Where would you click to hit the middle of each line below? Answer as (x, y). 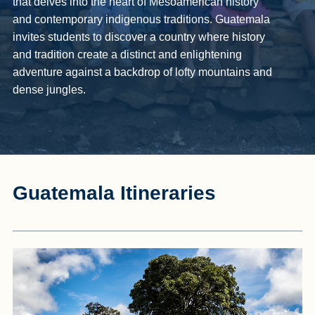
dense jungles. (49, 90)
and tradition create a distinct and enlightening (127, 54)
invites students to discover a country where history (139, 37)
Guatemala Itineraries (114, 193)
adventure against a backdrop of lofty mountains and (142, 72)
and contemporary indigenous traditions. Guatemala (141, 19)
